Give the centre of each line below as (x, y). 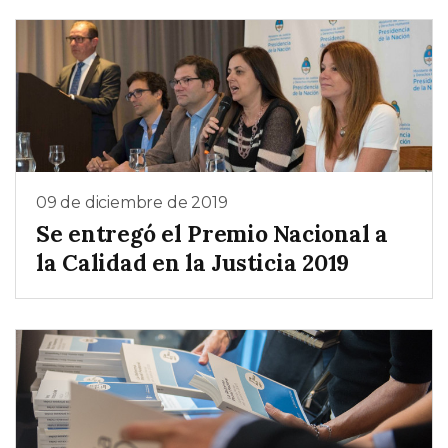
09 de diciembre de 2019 (132, 202)
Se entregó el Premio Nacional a (212, 234)
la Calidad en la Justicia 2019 (193, 263)
